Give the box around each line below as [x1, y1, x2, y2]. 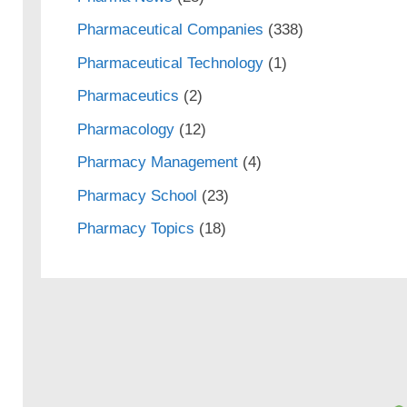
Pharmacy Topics [76, 220, 194, 237]
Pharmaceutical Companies [76, 21, 263, 38]
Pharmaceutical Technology [76, 54, 263, 72]
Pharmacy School [76, 186, 197, 204]
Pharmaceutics [76, 87, 179, 104]
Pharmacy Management [76, 154, 238, 171]
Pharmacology [76, 120, 174, 138]
